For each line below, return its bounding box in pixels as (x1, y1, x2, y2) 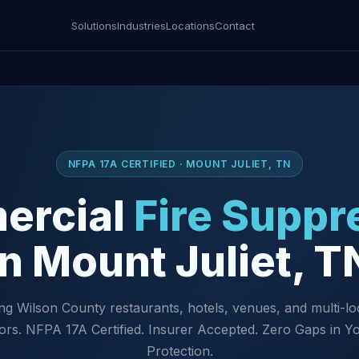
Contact (215, 18, 255, 32)
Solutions (71, 18, 117, 32)
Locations (166, 18, 215, 32)
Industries (117, 18, 166, 32)
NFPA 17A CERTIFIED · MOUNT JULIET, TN (67, 158, 292, 170)
